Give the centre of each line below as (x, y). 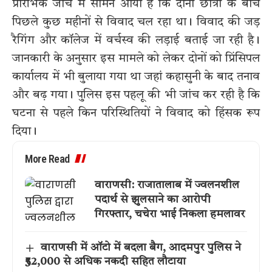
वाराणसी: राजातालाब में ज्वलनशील (167, 185)
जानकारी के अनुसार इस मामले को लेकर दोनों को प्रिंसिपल (136, 59)
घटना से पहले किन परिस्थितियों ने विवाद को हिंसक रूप (136, 114)
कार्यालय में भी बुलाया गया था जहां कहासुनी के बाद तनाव (136, 77)
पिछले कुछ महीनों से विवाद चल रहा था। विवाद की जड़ (136, 23)
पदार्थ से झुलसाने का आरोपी (153, 199)
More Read (47, 159)
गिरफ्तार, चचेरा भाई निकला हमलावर (170, 214)
